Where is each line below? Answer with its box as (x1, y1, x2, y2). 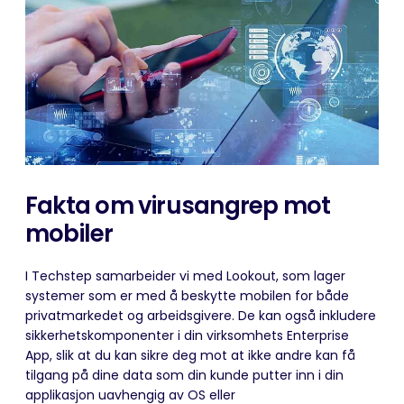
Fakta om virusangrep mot (25, 188, 331, 222)
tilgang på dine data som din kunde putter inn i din (25, 365, 344, 384)
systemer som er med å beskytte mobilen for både (25, 286, 349, 305)
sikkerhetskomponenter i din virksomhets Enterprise (25, 326, 349, 344)
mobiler (25, 216, 114, 250)
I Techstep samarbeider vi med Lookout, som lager (25, 266, 345, 285)
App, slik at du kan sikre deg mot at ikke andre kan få (25, 345, 355, 364)
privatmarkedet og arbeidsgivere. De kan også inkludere (25, 306, 376, 325)
